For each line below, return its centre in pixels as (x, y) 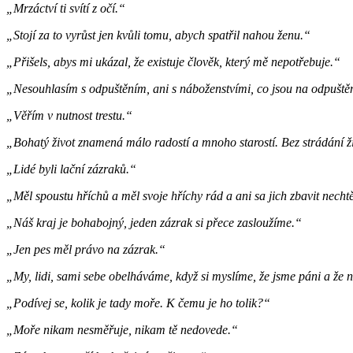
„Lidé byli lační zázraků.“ (71, 169)
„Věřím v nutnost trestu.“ (69, 115)
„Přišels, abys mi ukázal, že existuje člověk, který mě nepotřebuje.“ (173, 61)
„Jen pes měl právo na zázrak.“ (86, 249)
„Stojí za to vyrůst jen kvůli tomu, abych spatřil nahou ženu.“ (158, 35)
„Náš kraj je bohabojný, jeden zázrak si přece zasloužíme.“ (154, 222)
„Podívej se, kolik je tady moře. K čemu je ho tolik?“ (138, 303)
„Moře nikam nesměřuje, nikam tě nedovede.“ (122, 329)
